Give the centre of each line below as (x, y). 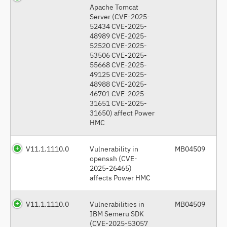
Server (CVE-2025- (120, 16)
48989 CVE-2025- (118, 35)
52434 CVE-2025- (118, 26)
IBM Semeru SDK (117, 213)
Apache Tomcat (114, 7)
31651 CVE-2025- (118, 103)
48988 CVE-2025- (118, 84)
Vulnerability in (114, 148)
